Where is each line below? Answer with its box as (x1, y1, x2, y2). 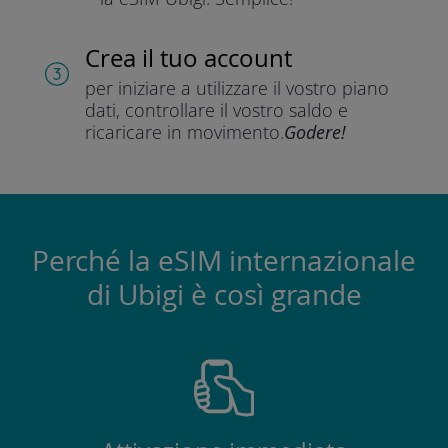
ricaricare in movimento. (84, 119, 284, 144)
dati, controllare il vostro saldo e (84, 97, 348, 122)
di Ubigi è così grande (86, 275, 362, 313)
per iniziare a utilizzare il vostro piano (84, 75, 389, 100)
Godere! (283, 119, 346, 144)
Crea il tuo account (84, 41, 292, 74)
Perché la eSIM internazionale (32, 241, 416, 279)
